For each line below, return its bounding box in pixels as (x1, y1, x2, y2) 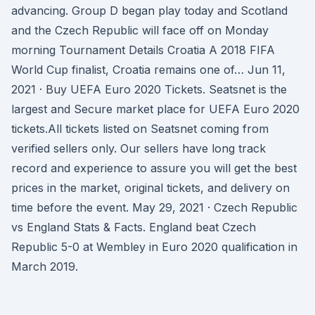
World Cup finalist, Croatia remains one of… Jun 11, (11, 63, 285, 77)
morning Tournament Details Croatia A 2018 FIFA (11, 43, 275, 57)
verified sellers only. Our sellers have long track (11, 141, 266, 155)
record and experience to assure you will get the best (11, 161, 297, 175)
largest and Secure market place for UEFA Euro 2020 (11, 102, 300, 116)
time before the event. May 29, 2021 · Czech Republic (11, 200, 297, 214)
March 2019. (11, 259, 78, 274)
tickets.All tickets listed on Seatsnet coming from (11, 122, 269, 136)
